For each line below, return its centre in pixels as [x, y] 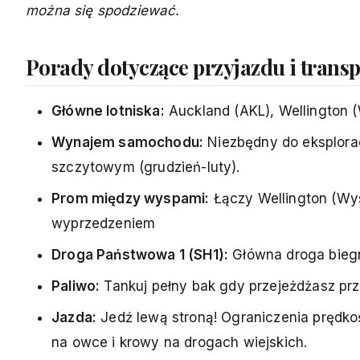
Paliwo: [76, 286]
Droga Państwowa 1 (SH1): [140, 254]
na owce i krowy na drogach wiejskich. [180, 342]
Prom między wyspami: [131, 198]
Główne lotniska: [108, 110]
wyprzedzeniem [104, 223]
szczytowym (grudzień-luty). [146, 167]
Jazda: [74, 317]
